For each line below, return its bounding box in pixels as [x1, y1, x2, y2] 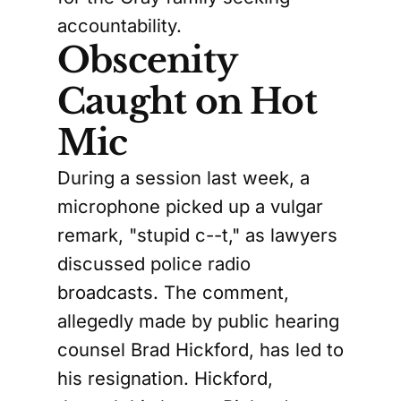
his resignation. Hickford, [57, 367, 273, 389]
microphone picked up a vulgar [57, 195, 323, 218]
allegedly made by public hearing [57, 310, 339, 332]
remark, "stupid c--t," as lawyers [57, 224, 337, 246]
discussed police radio [57, 252, 251, 275]
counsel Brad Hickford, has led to [57, 338, 344, 361]
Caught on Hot [57, 80, 317, 124]
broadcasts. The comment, [57, 281, 289, 303]
